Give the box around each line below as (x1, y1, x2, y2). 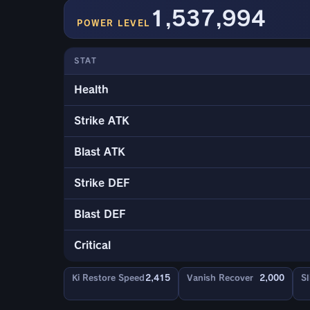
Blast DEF (74, 209, 126, 220)
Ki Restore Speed (72, 273, 145, 282)
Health (74, 84, 109, 95)
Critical (74, 240, 111, 251)
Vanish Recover (186, 273, 253, 282)
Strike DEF (74, 178, 130, 189)
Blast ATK (74, 147, 125, 158)
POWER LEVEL (77, 19, 150, 28)
